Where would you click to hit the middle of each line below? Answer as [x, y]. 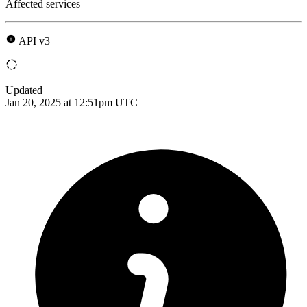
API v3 [34, 40]
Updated [24, 90]
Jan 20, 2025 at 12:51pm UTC [72, 102]
